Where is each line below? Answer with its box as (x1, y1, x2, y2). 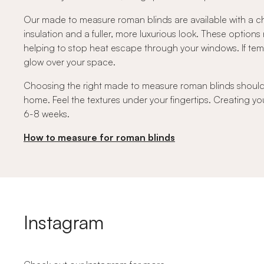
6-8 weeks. (24, 108, 70, 120)
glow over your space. (24, 56, 115, 68)
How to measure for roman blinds (24, 131, 175, 143)
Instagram (24, 210, 104, 234)
